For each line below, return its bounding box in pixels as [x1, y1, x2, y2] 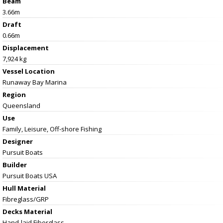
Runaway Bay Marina [2, 77, 67, 87]
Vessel [2, 66, 25, 76]
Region [2, 90, 26, 99]
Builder [2, 160, 27, 169]
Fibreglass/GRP [2, 194, 49, 204]
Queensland [2, 101, 40, 110]
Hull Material [2, 183, 46, 193]
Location [25, 66, 55, 76]
